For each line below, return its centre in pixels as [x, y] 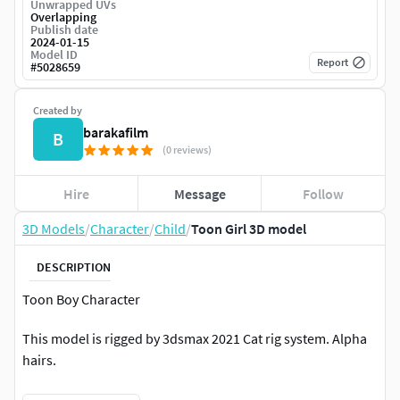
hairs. [39, 360]
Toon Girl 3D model [249, 229]
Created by [58, 111]
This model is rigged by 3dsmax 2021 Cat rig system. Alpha [195, 339]
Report [333, 62]
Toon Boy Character [81, 300]
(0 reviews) [187, 150]
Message [200, 193]
